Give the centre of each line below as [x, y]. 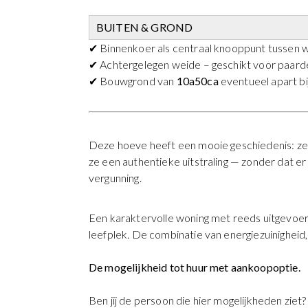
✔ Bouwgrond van [133, 80]
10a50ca [197, 80]
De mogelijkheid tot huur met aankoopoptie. [196, 267]
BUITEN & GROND [145, 27]
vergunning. [115, 177]
